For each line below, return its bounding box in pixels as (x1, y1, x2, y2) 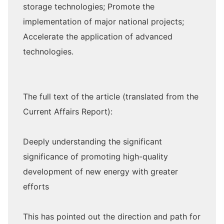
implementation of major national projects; (23, 16, 184, 26)
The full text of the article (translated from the (23, 91, 198, 101)
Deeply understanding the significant (23, 136, 162, 146)
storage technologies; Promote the (23, 1, 154, 11)
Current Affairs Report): (23, 106, 112, 116)
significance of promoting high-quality (23, 151, 168, 161)
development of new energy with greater (23, 166, 178, 176)
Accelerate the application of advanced (23, 31, 172, 41)
